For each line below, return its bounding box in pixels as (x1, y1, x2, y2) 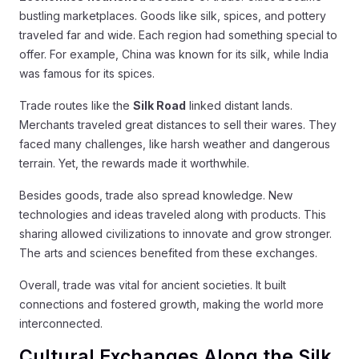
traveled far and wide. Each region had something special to (19, 27, 337, 42)
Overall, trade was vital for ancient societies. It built (19, 277, 286, 292)
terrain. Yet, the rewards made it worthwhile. (19, 155, 249, 170)
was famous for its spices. (19, 66, 155, 80)
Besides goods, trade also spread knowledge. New (19, 188, 292, 202)
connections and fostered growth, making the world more (19, 296, 324, 311)
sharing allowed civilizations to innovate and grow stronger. (19, 226, 332, 240)
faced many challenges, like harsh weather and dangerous (19, 136, 330, 151)
